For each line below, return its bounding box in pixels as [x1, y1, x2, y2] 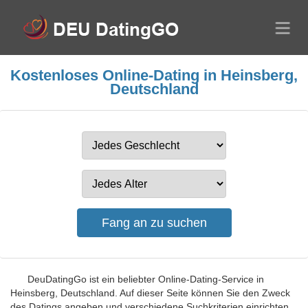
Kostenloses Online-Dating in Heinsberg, [10, 67, 298, 84]
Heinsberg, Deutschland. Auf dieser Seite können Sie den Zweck [10, 287, 290, 298]
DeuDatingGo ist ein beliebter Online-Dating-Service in [27, 274, 264, 285]
